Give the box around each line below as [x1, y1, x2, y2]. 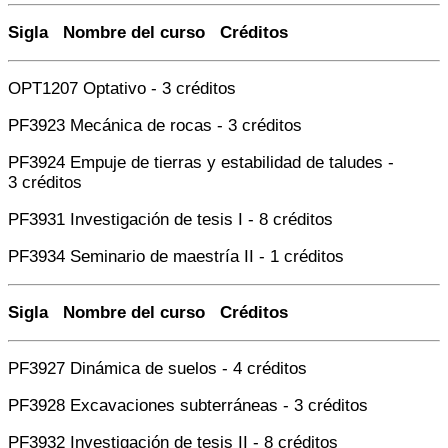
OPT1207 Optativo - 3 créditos [8, 79, 236, 99]
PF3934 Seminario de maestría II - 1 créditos [8, 247, 344, 267]
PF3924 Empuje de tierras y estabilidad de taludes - [8, 153, 394, 173]
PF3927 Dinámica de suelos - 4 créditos [8, 359, 307, 379]
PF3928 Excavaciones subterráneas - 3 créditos [8, 396, 368, 416]
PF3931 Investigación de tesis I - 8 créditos [8, 210, 333, 230]
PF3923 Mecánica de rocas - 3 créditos [8, 116, 302, 136]
